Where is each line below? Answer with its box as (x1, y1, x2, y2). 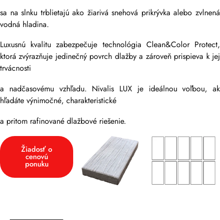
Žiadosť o (21, 143, 53, 155)
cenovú (25, 151, 48, 162)
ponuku (25, 158, 49, 169)
